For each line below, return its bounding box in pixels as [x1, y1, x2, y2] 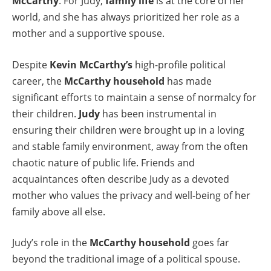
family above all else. [12, 204, 105, 218]
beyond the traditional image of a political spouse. [12, 252, 240, 266]
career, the [12, 74, 64, 88]
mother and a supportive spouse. [12, 27, 165, 41]
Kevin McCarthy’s [50, 57, 132, 71]
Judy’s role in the [12, 236, 90, 250]
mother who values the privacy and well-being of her [12, 188, 250, 202]
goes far [190, 236, 229, 250]
